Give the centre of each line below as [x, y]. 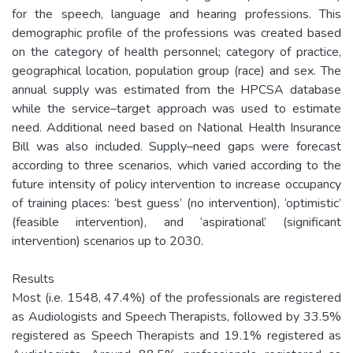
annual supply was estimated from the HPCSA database [176, 89]
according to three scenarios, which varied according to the [176, 165]
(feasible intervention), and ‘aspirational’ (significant [176, 222]
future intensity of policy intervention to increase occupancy [176, 184]
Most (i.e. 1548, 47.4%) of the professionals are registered [176, 297]
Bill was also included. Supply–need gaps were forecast [176, 146]
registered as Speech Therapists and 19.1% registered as [176, 335]
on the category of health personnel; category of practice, [176, 52]
